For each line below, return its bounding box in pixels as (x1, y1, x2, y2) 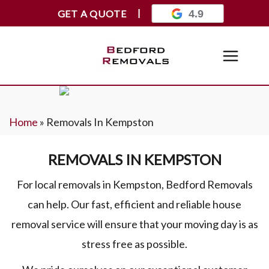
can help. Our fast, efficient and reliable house (28, 198, 241, 211)
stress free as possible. (82, 237, 187, 250)
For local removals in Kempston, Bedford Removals (16, 178, 253, 191)
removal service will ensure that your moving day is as (11, 217, 258, 231)
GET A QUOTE (57, 7, 127, 19)
